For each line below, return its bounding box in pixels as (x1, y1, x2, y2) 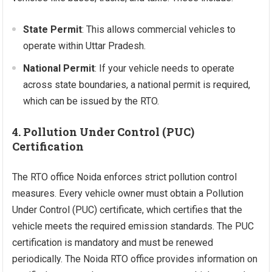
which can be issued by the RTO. (23, 95, 160, 107)
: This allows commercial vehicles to (82, 24, 236, 36)
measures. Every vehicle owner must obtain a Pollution (12, 188, 244, 200)
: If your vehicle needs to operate (95, 63, 235, 75)
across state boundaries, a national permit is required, (23, 79, 251, 91)
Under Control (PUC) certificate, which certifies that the (12, 204, 243, 216)
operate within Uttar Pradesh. (23, 40, 146, 52)
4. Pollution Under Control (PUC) (12, 124, 195, 140)
